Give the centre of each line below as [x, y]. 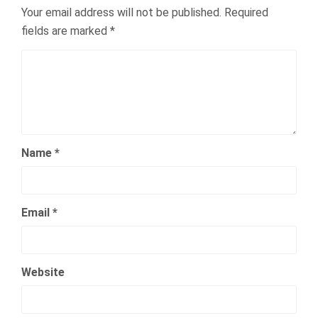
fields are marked [66, 31]
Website [43, 272]
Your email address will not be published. [121, 12]
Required [246, 12]
